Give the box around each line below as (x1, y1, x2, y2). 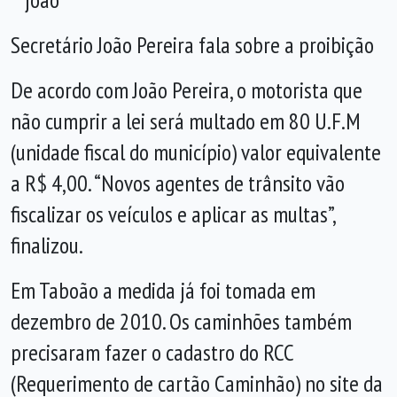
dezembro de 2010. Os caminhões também (11, 307, 352, 337)
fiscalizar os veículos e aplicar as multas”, (11, 199, 335, 230)
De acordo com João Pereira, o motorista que (11, 75, 362, 105)
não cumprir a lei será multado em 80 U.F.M (11, 106, 361, 136)
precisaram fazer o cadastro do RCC (11, 338, 293, 368)
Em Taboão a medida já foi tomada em (11, 276, 315, 306)
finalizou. (11, 230, 83, 261)
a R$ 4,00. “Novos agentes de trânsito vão (11, 168, 345, 198)
